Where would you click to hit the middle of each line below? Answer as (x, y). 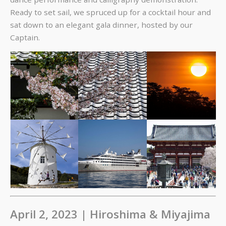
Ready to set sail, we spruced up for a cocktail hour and (110, 12)
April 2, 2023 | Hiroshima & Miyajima (110, 214)
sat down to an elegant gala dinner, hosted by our (101, 25)
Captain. (25, 38)
